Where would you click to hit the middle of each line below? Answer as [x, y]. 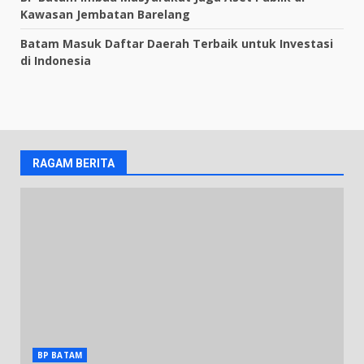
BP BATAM [60, 355]
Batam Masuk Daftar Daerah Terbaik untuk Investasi [177, 43]
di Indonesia [56, 61]
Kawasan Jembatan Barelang [105, 14]
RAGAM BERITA [74, 163]
